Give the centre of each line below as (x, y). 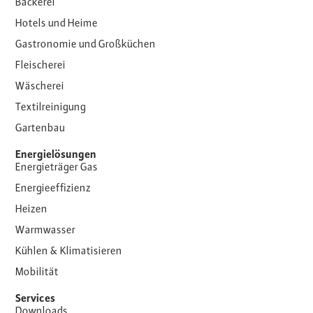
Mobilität (37, 273)
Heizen (32, 210)
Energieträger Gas (57, 168)
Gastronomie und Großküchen (86, 45)
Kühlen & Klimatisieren (69, 252)
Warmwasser (46, 231)
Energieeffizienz (53, 189)
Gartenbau (41, 129)
